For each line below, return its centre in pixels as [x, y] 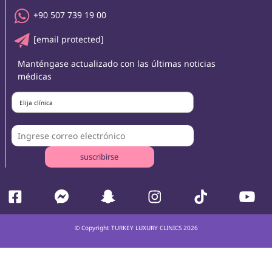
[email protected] [68, 39]
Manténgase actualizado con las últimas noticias [116, 63]
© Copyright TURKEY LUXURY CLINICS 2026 [136, 227]
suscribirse [99, 156]
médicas [34, 76]
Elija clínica [36, 102]
